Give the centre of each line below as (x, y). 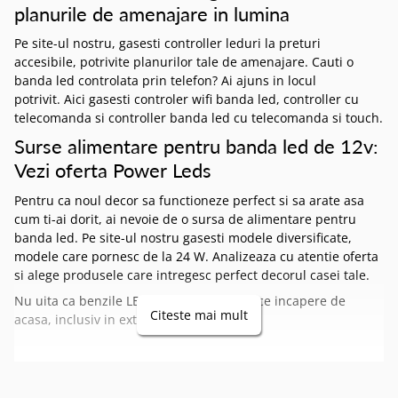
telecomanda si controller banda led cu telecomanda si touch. (199, 118)
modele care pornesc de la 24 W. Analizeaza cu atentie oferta (196, 256)
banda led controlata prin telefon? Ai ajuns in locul (165, 81)
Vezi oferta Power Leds (113, 171)
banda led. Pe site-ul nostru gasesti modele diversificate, (183, 237)
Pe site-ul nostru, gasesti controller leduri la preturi (167, 44)
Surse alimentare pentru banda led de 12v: (196, 147)
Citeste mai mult (199, 314)
